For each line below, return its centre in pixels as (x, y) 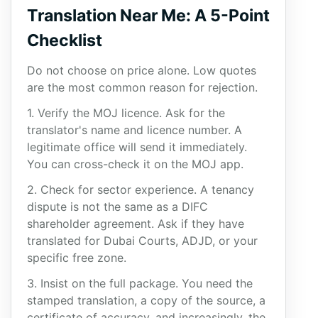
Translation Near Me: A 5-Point (148, 16)
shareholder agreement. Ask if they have (136, 224)
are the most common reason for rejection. (142, 87)
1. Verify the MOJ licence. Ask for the (126, 113)
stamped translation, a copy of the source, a (146, 300)
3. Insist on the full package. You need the (140, 283)
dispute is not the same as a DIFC (117, 207)
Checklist (65, 40)
